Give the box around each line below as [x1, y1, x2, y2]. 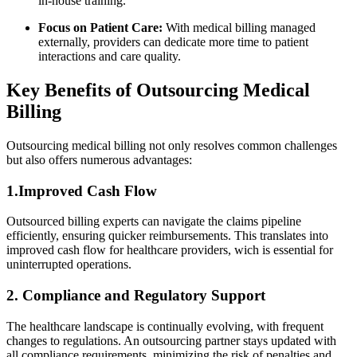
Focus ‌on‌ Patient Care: [38, 21, 163, 35]
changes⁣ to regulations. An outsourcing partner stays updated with [6, 333, 336, 347]
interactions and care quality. [38, 49, 181, 64]
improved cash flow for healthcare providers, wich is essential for [6, 243, 333, 257]
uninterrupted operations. [6, 257, 131, 272]
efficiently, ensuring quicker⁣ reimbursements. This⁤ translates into [6, 229, 328, 243]
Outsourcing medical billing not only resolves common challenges [6, 138, 337, 152]
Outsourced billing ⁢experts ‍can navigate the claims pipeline [6, 214, 301, 229]
